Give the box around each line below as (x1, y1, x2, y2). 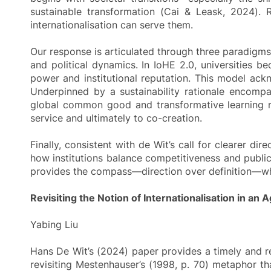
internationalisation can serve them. (30, 18, 193, 31)
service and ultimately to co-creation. (30, 111, 202, 124)
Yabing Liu (30, 218, 78, 230)
